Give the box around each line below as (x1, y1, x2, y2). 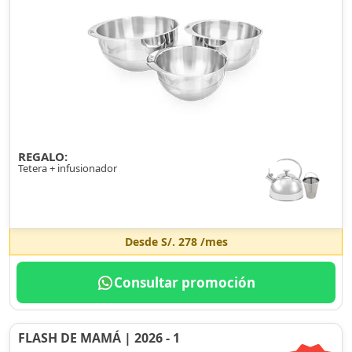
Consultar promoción (114, 273, 255, 291)
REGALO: (18, 148, 68, 164)
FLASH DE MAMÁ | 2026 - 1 (18, 329, 180, 346)
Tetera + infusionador (18, 161, 117, 175)
